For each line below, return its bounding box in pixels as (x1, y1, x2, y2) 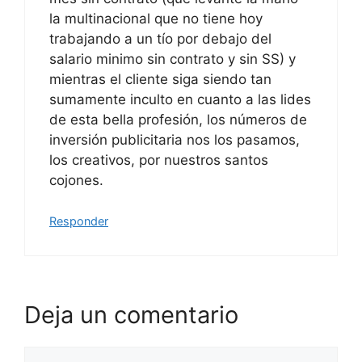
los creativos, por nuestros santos (49, 151, 268, 168)
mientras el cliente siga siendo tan (49, 70, 271, 87)
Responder (49, 214, 108, 228)
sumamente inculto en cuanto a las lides (49, 90, 311, 107)
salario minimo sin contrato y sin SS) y (49, 50, 296, 67)
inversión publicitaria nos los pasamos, (49, 131, 300, 148)
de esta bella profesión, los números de (49, 111, 307, 128)
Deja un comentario (24, 300, 238, 329)
